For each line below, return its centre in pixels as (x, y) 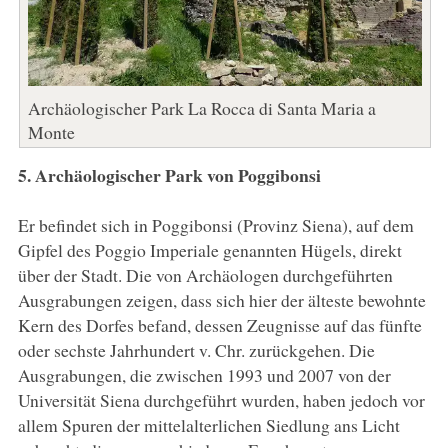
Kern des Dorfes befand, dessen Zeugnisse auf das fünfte (219, 324)
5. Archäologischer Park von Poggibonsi (169, 174)
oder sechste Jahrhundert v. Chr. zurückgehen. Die (196, 349)
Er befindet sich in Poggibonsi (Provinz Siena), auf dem (215, 224)
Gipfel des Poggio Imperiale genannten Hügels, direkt (209, 249)
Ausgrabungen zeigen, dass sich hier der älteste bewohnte (221, 299)
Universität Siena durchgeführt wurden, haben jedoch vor (221, 399)
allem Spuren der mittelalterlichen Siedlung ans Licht (208, 424)
